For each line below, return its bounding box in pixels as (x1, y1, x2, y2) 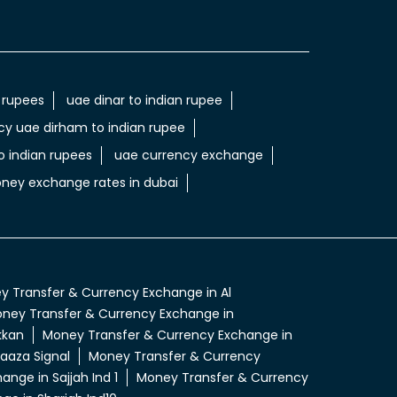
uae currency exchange (113, 146, 263, 165)
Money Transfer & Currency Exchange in (42, 326, 292, 345)
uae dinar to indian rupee (66, 91, 222, 110)
